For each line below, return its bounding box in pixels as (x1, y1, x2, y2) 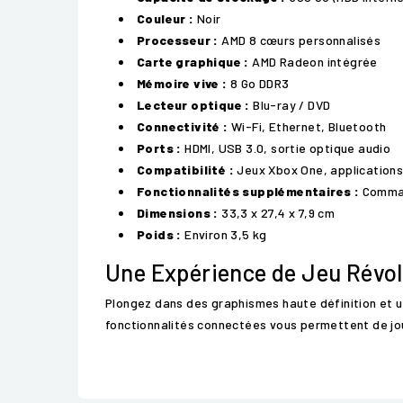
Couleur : (137, 11, 194, 26)
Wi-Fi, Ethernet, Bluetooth (228, 119, 387, 134)
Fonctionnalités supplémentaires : (137, 184, 360, 199)
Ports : (137, 140, 182, 156)
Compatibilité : (137, 162, 234, 177)
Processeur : (137, 32, 219, 48)
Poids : (137, 227, 182, 242)
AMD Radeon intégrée (248, 54, 378, 69)
